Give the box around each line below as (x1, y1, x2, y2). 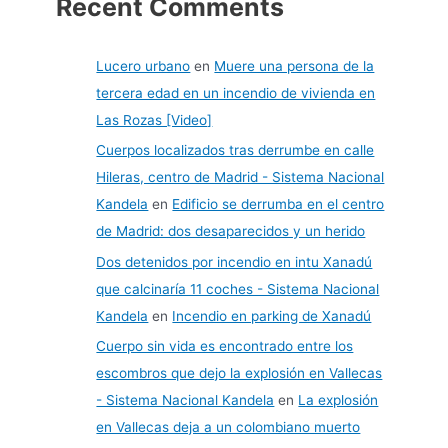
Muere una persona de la (214, 57, 375, 74)
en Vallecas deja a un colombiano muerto (96, 419, 361, 436)
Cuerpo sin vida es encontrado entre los (96, 338, 354, 355)
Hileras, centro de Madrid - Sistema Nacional (96, 169, 385, 186)
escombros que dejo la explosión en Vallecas (96, 365, 383, 382)
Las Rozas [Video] (96, 111, 213, 128)
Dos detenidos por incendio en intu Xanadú (96, 253, 373, 270)
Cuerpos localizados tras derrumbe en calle (96, 142, 375, 159)
